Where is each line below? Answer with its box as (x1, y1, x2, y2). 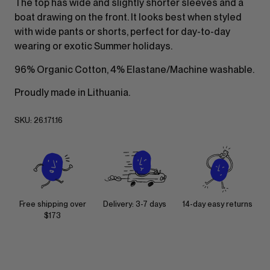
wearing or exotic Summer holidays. (14, 40, 172, 52)
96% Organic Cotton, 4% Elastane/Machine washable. (14, 63, 254, 75)
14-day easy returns (182, 199, 253, 209)
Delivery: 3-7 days (103, 199, 167, 209)
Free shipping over (19, 199, 86, 209)
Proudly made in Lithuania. (14, 87, 130, 99)
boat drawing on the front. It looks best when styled (14, 11, 242, 24)
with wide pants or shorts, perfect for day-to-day (14, 26, 230, 38)
